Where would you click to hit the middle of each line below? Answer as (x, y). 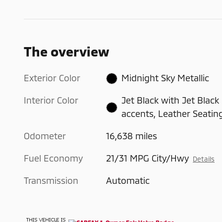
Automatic (128, 180)
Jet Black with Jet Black (170, 100)
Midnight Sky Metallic (165, 78)
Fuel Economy (53, 158)
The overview (66, 51)
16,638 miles (132, 136)
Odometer (45, 136)
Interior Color (51, 100)
